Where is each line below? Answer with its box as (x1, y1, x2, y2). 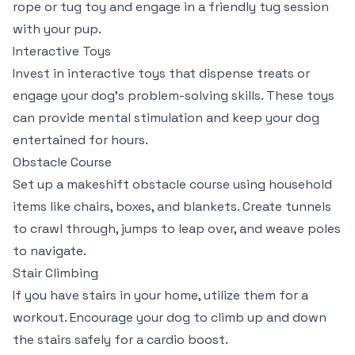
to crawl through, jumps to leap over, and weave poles (13, 220, 341, 237)
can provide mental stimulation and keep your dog (13, 109, 319, 126)
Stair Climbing (13, 265, 98, 281)
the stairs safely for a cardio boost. (13, 331, 228, 348)
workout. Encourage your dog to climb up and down (13, 309, 326, 326)
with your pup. (13, 21, 101, 37)
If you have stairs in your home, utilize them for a (13, 287, 308, 303)
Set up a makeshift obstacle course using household (13, 176, 332, 193)
